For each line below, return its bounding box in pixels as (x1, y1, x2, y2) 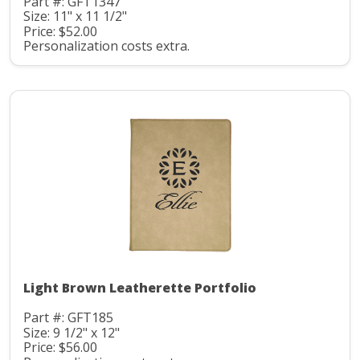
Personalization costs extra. (23, 37, 190, 55)
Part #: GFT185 (23, 309, 113, 327)
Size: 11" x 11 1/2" (23, 7, 127, 26)
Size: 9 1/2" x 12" (23, 323, 120, 342)
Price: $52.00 (23, 22, 97, 40)
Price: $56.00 (23, 338, 97, 357)
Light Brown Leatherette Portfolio (23, 279, 256, 297)
